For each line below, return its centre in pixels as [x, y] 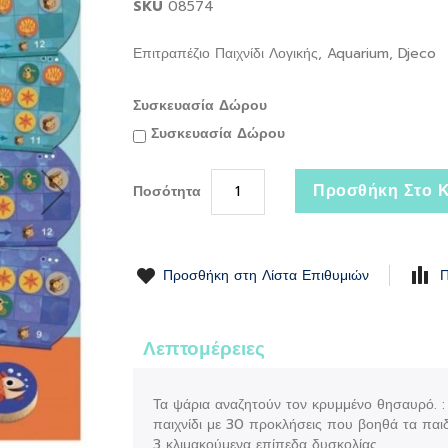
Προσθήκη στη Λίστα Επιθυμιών [265, 275]
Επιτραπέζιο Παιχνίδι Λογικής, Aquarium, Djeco [286, 53]
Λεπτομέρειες [203, 348]
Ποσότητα [166, 192]
